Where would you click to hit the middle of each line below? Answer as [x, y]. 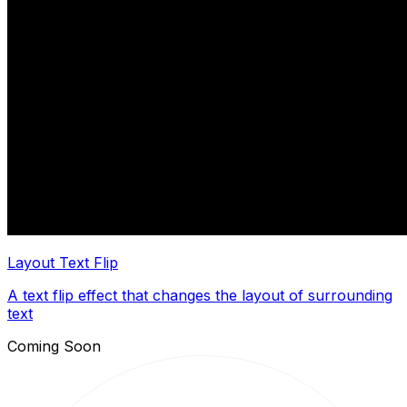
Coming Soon [54, 346]
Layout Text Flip [63, 262]
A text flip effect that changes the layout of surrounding [200, 295]
